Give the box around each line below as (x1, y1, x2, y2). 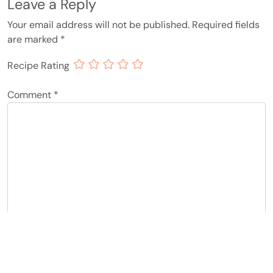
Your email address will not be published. (7, 18, 190, 31)
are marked (7, 32, 60, 46)
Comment (7, 88, 54, 101)
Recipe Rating (7, 58, 69, 72)
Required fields (192, 18, 260, 31)
